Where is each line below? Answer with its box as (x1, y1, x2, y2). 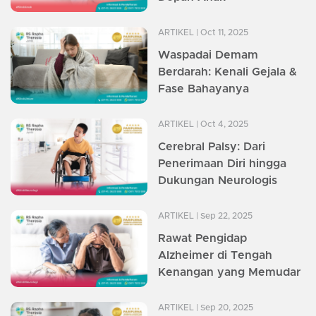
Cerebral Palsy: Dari (158, 140, 265, 152)
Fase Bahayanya (158, 83, 249, 95)
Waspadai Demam (158, 49, 258, 61)
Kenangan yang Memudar (158, 266, 300, 278)
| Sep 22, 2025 (194, 211, 253, 220)
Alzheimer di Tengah (158, 249, 272, 261)
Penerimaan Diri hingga (158, 157, 286, 169)
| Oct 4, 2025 (194, 119, 248, 128)
